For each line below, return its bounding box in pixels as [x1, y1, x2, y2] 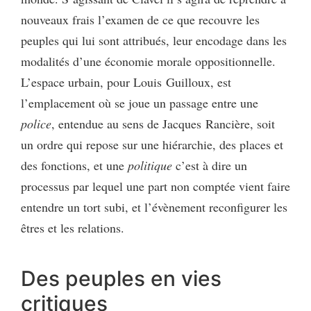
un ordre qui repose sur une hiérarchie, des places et [21, 136, 283, 153]
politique [128, 157, 172, 174]
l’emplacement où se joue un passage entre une [21, 94, 258, 112]
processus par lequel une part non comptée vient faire [21, 178, 290, 195]
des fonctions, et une [21, 157, 128, 174]
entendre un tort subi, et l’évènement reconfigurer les [21, 199, 287, 216]
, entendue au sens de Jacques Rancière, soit [51, 115, 275, 133]
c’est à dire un [172, 157, 247, 174]
